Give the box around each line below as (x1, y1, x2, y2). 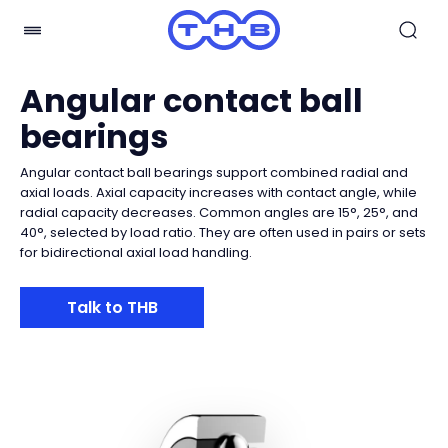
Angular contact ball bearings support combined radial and (20, 163, 408, 182)
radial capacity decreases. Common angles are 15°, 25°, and (20, 203, 418, 222)
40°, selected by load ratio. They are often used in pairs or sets (20, 223, 426, 242)
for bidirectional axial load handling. (20, 243, 252, 262)
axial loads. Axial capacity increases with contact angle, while (20, 183, 417, 202)
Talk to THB (66, 296, 158, 319)
